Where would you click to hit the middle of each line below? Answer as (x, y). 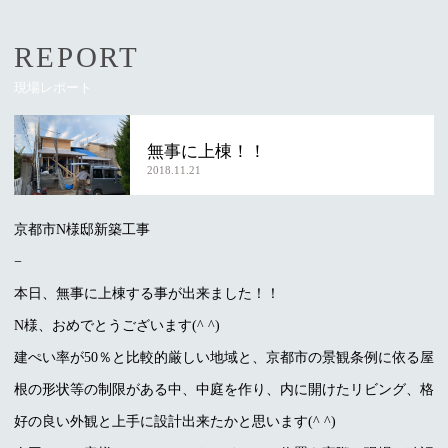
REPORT (77, 56)
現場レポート (53, 87)
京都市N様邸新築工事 (82, 228)
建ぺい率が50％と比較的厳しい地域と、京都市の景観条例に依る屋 (224, 356)
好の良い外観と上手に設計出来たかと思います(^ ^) (175, 420)
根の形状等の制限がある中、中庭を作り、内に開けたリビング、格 (224, 388)
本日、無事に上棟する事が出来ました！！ (147, 292)
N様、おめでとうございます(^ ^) (117, 324)
